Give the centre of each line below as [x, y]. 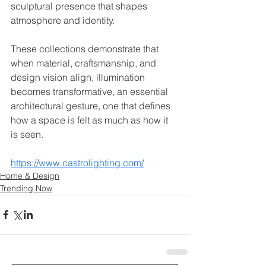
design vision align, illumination [79, 77]
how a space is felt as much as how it [91, 120]
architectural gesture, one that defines [92, 105]
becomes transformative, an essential [91, 91]
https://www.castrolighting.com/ [77, 162]
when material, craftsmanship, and [85, 63]
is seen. [27, 134]
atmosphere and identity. [63, 20]
